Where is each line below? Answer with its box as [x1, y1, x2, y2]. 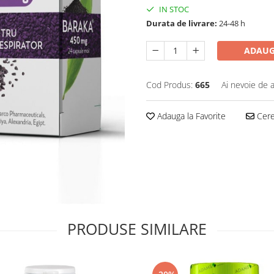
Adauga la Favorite [155, 109, 226, 122]
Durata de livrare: [146, 17, 217, 29]
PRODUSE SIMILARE [67, 218, 207, 239]
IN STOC [157, 3, 189, 15]
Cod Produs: [146, 78, 193, 91]
